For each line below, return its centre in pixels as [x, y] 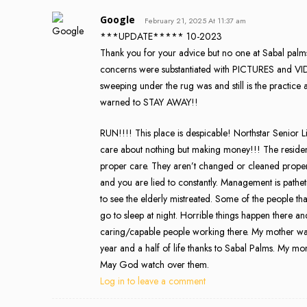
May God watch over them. [155, 264]
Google [118, 19]
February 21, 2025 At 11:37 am [195, 20]
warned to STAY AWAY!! [149, 102]
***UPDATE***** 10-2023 [161, 36]
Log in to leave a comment [153, 281]
